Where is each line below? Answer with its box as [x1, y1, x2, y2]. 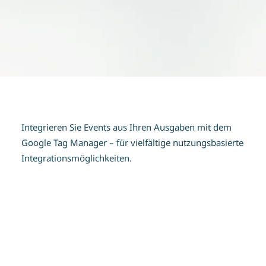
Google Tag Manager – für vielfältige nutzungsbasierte [21, 137, 243, 148]
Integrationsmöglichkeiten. [21, 152, 132, 164]
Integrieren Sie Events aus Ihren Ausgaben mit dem [21, 121, 232, 133]
